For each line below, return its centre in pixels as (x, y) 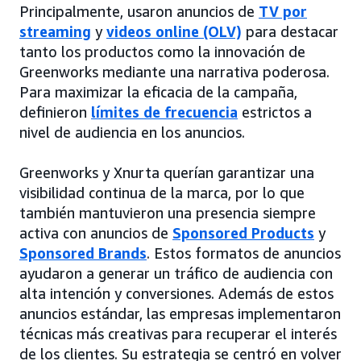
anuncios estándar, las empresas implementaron (180, 314)
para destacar (290, 32)
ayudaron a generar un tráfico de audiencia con (176, 274)
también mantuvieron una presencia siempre (168, 213)
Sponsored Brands (83, 253)
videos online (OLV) (174, 32)
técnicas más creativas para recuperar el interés (178, 334)
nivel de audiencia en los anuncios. (132, 133)
